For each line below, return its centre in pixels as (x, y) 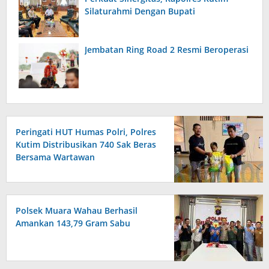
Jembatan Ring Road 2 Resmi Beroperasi (167, 50)
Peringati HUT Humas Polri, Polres (86, 132)
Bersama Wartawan (55, 157)
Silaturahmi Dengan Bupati (140, 11)
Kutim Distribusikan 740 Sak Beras (86, 145)
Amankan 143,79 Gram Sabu (73, 223)
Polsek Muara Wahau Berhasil (77, 211)
